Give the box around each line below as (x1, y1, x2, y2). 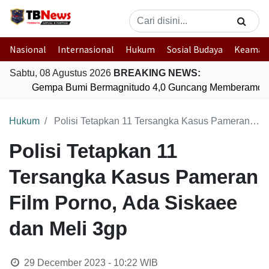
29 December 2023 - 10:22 (23, 258, 138, 268)
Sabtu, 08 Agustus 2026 (10, 68, 113, 78)
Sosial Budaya (166, 43, 223, 55)
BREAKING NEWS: (113, 68, 201, 78)
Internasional (58, 43, 115, 55)
